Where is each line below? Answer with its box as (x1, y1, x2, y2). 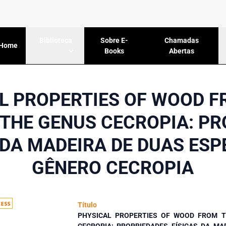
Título (77, 200, 97, 209)
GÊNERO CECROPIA (32, 157, 194, 179)
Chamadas (164, 36, 199, 44)
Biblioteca (39, 36, 73, 45)
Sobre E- (100, 36, 129, 44)
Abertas (168, 46, 194, 55)
